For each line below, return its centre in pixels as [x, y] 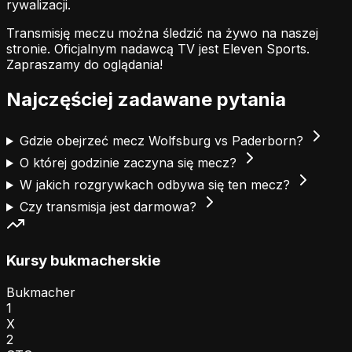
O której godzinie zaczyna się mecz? [130, 163]
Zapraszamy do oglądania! [84, 65]
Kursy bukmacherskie [83, 260]
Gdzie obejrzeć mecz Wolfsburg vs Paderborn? [163, 141]
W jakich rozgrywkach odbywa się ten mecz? [156, 185]
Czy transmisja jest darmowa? [110, 207]
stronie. [30, 49]
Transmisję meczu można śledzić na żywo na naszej [162, 33]
